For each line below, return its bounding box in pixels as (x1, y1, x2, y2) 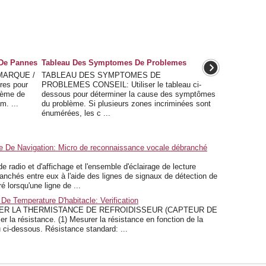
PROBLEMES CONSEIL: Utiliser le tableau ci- (41, 80, 201, 89)
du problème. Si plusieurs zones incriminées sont (41, 99, 211, 108)
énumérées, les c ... (41, 109, 110, 118)
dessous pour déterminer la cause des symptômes (41, 90, 216, 99)
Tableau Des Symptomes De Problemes (41, 58, 186, 67)
